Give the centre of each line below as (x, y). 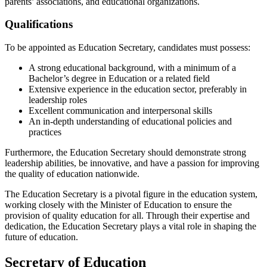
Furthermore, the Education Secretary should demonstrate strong (125, 152)
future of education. (41, 237)
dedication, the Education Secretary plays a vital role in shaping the (131, 226)
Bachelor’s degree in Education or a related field (119, 78)
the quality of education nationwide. (72, 174)
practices (45, 132)
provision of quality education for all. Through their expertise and (127, 215)
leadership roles (58, 100)
